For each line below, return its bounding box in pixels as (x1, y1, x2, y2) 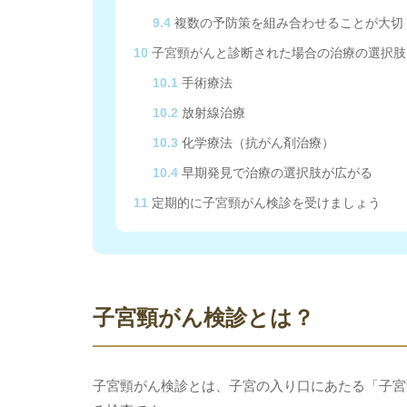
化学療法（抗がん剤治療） (178, 135, 335, 150)
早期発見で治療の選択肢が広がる (178, 165, 373, 180)
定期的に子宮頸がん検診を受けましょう (148, 195, 381, 210)
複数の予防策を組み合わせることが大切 (171, 15, 404, 30)
